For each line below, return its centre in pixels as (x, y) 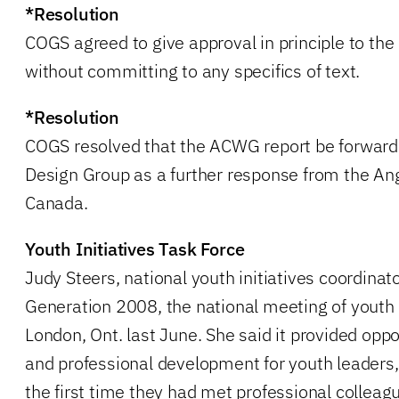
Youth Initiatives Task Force (135, 248)
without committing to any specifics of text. (193, 70)
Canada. (57, 202)
